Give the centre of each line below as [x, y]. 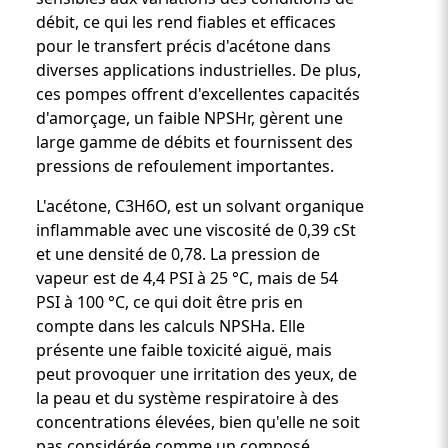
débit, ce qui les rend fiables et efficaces [186, 21]
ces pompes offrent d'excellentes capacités [198, 93]
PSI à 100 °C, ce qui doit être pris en [169, 301]
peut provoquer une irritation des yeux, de [196, 373]
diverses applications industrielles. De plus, [198, 69]
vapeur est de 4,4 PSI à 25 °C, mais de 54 [187, 277]
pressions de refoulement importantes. [185, 165]
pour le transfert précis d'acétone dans [183, 45]
